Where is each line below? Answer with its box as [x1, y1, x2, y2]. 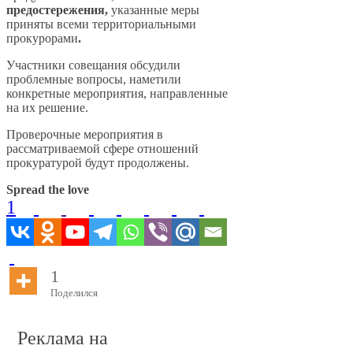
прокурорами [6, 31, 78, 45]
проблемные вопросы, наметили [6, 72, 181, 86]
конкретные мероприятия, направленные [6, 86, 228, 100]
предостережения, [6, 2, 108, 17]
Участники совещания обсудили [6, 58, 180, 72]
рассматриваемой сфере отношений [6, 141, 199, 155]
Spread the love [6, 182, 89, 196]
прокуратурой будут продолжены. [6, 155, 189, 169]
